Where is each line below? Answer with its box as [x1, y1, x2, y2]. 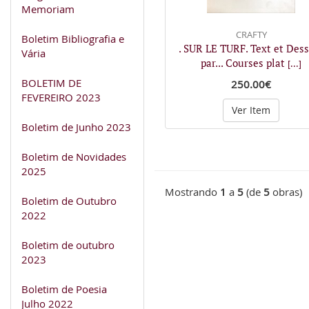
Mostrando [165, 185, 220, 199]
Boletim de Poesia [21, 281, 107, 296]
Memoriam [21, 1, 74, 16]
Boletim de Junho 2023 [21, 119, 131, 134]
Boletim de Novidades [21, 149, 126, 163]
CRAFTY [235, 28, 267, 41]
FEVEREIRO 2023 [21, 90, 101, 104]
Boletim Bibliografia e [21, 31, 124, 46]
